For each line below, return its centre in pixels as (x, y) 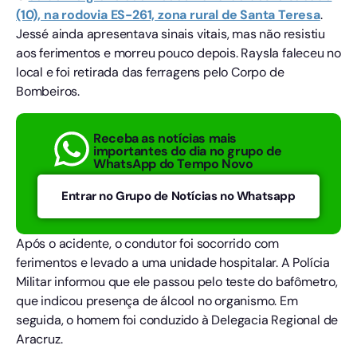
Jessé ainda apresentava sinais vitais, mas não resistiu (171, 34)
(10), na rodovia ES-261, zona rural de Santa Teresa (168, 15)
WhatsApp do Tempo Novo (173, 164)
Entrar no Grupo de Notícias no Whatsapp (178, 196)
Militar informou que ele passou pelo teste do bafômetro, (177, 281)
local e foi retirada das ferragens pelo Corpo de (150, 73)
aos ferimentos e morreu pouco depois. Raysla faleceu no (178, 53)
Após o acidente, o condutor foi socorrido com (147, 243)
